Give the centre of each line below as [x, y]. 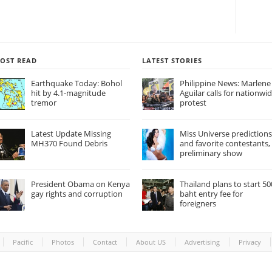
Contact [105, 242]
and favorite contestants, [225, 144]
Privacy [250, 242]
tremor [43, 103]
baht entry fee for [211, 194]
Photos [63, 242]
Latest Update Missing [71, 134]
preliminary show [211, 153]
